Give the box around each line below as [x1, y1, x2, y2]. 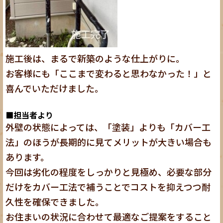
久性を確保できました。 [5, 195, 105, 208]
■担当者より [5, 109, 54, 121]
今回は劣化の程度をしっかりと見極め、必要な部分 [5, 165, 212, 178]
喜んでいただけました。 [5, 81, 104, 95]
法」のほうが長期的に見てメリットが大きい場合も [5, 135, 212, 148]
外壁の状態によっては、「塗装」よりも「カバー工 [5, 120, 211, 133]
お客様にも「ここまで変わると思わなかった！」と [5, 66, 212, 80]
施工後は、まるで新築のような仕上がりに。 [5, 51, 185, 65]
